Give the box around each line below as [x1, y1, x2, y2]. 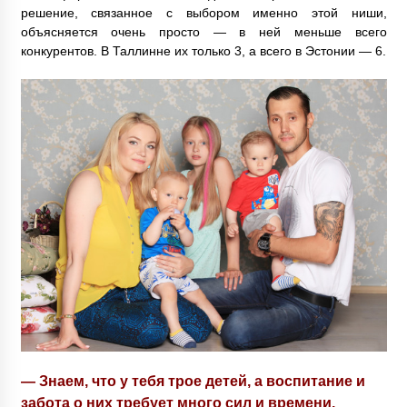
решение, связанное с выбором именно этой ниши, [20, 5, 387, 21]
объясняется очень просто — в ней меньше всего [20, 25, 387, 40]
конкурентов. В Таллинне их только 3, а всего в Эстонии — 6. [20, 44, 386, 59]
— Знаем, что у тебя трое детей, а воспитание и [20, 372, 365, 389]
